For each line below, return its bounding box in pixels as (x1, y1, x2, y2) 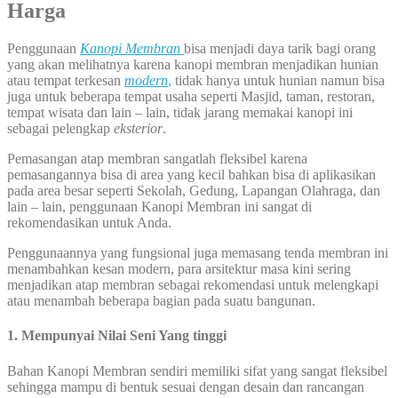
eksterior (114, 121, 163, 137)
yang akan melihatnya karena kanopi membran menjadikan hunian (7, 57, 378, 73)
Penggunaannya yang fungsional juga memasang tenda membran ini (7, 245, 388, 261)
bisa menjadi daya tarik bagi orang (184, 41, 376, 57)
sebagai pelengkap (7, 121, 114, 137)
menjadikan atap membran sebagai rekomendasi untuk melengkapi (7, 277, 378, 293)
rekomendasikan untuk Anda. (7, 215, 171, 231)
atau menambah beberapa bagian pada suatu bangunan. (7, 293, 315, 309)
